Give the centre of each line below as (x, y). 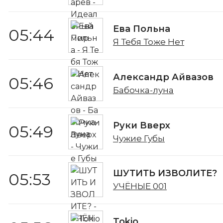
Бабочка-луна (143, 90)
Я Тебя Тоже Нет (149, 42)
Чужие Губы (139, 138)
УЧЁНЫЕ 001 (140, 186)
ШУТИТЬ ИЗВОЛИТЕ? (165, 173)
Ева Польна (142, 29)
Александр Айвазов (163, 77)
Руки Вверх (142, 125)
